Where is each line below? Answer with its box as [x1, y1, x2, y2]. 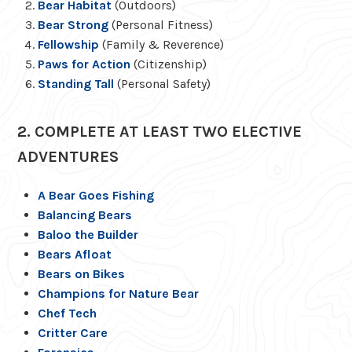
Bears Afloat [37, 246, 112, 262]
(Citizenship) [130, 56, 207, 71]
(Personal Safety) [113, 75, 211, 91]
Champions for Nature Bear [37, 285, 199, 301]
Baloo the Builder [37, 226, 138, 242]
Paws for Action [37, 56, 130, 71]
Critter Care [37, 324, 108, 340]
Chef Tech [37, 305, 97, 321]
